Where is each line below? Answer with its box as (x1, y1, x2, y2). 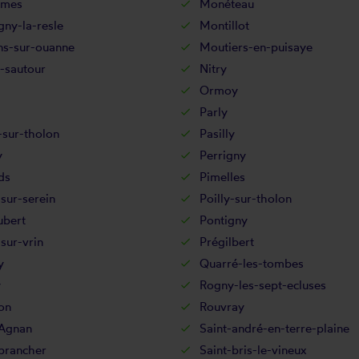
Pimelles (200, 169, 245, 184)
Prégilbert (200, 234, 254, 249)
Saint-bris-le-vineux (200, 342, 307, 357)
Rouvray (200, 299, 244, 314)
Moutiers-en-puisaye (200, 39, 313, 54)
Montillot (200, 18, 249, 33)
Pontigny (200, 212, 248, 228)
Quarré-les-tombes (200, 256, 304, 271)
